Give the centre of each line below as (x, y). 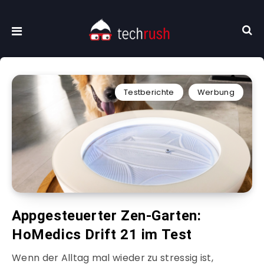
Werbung (216, 93)
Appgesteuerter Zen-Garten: (107, 216)
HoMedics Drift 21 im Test (102, 235)
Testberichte (149, 93)
